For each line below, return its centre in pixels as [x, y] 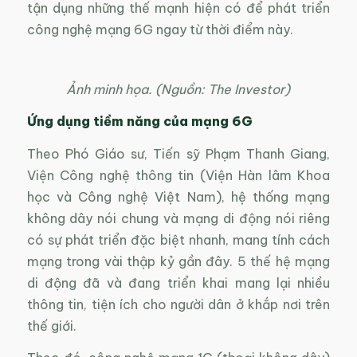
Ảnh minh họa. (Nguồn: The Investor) [178, 89]
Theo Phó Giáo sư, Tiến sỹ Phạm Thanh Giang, [178, 153]
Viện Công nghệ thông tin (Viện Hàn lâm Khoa [178, 175]
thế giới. [51, 326]
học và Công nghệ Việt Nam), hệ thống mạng [178, 196]
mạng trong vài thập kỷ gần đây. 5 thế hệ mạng [178, 261]
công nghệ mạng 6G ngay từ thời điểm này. [160, 30]
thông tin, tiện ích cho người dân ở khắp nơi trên [178, 304]
